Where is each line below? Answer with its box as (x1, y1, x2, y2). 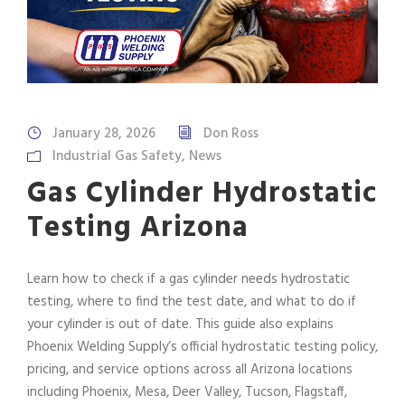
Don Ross (203, 122, 259, 145)
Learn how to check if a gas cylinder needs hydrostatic (27, 268, 350, 290)
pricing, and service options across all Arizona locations (27, 358, 353, 381)
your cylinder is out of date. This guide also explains (27, 313, 334, 335)
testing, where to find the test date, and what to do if (27, 290, 356, 313)
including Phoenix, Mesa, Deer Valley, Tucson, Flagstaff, (27, 381, 347, 403)
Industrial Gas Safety (52, 145, 182, 167)
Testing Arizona (27, 204, 249, 251)
